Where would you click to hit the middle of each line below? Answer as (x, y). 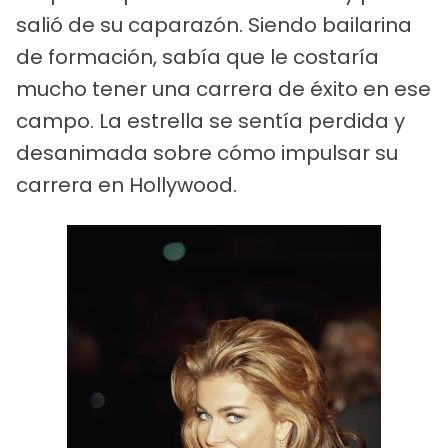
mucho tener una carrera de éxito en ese (223, 88)
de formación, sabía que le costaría (197, 56)
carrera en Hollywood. (126, 184)
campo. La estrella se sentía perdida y (210, 120)
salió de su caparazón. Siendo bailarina (214, 24)
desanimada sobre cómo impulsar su (207, 152)
